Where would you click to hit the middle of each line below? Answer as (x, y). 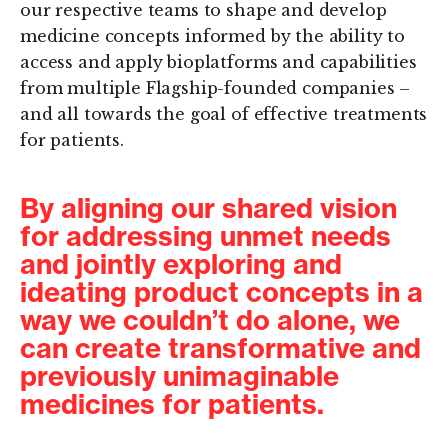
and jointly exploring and (181, 264)
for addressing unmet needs (205, 236)
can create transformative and (220, 348)
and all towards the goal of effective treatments (224, 114)
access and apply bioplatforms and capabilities (218, 62)
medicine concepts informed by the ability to (212, 36)
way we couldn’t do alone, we (210, 320)
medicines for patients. (172, 404)
